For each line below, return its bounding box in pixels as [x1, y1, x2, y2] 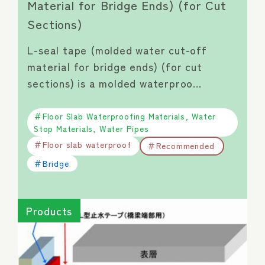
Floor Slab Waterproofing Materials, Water [42, 109, 216, 122]
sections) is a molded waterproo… [27, 75, 202, 91]
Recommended [156, 140, 215, 152]
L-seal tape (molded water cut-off [27, 42, 207, 58]
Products [25, 203, 73, 219]
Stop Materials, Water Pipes [34, 122, 149, 134]
